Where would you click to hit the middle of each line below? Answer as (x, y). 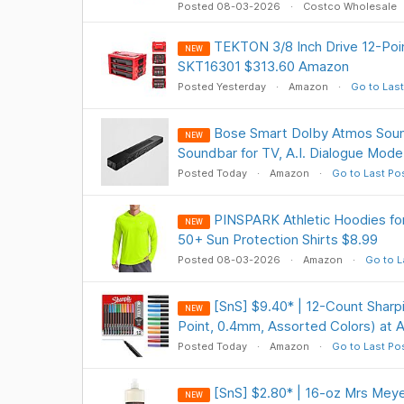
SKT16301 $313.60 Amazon (263, 66)
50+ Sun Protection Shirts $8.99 (277, 239)
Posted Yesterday (223, 87)
